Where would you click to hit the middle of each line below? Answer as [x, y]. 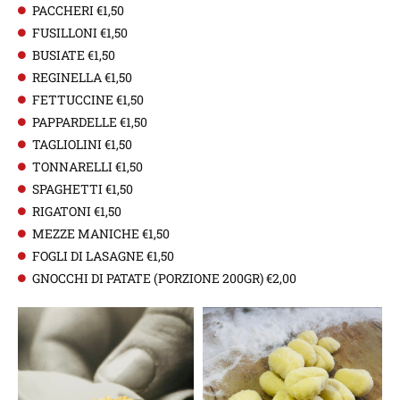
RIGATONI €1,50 [77, 211]
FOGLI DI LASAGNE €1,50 [104, 255]
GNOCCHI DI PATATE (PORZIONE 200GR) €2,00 [165, 278]
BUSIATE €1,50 [74, 54]
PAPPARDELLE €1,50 [90, 121]
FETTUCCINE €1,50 [88, 99]
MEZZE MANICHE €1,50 [101, 233]
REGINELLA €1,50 [83, 77]
